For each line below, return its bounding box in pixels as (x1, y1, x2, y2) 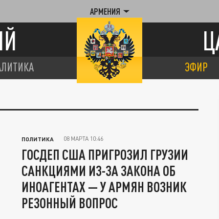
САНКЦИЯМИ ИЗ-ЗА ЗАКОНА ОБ (22, 162, 175, 179)
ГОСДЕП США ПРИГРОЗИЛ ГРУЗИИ (22, 146, 188, 163)
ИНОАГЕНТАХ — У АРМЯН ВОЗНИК (22, 178, 187, 195)
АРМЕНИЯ (89, 6, 120, 16)
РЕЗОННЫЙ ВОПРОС (22, 195, 118, 211)
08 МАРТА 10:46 (64, 135, 103, 142)
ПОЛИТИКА (22, 135, 54, 142)
